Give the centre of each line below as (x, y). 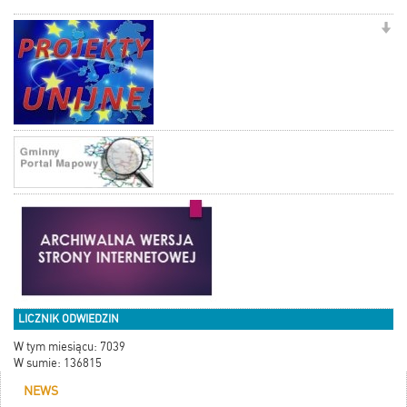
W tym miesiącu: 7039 (69, 347)
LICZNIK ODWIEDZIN (69, 319)
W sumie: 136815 (58, 363)
